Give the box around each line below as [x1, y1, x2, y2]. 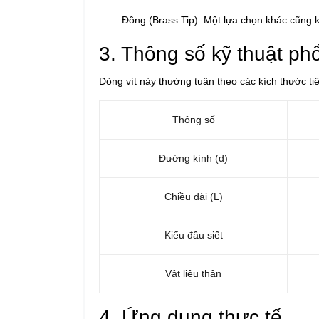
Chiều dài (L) [164, 190, 223, 202]
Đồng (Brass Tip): [122, 14, 201, 26]
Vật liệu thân [165, 267, 221, 279]
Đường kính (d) [159, 152, 228, 164]
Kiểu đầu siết [164, 229, 223, 241]
